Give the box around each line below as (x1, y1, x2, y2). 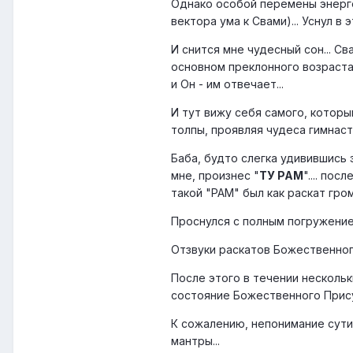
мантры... (171, 334, 220, 348)
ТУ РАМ (259, 169, 303, 183)
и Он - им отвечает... (171, 77, 284, 91)
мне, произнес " (171, 169, 259, 183)
